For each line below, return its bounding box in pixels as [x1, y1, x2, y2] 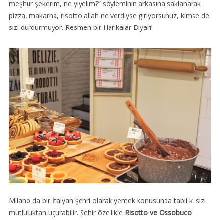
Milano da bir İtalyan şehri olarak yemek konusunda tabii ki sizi [8, 196, 206, 206]
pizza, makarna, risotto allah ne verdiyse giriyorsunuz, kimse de [8, 11, 209, 21]
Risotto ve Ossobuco [124, 208, 192, 218]
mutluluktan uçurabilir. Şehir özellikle [8, 208, 125, 218]
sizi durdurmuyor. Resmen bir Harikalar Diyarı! [8, 23, 153, 32]
